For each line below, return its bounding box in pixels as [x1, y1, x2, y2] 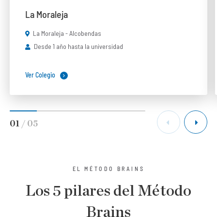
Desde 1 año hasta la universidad [32, 42, 123, 50]
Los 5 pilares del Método [26, 183, 191, 199]
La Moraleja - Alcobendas [31, 29, 101, 37]
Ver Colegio [25, 70, 55, 79]
